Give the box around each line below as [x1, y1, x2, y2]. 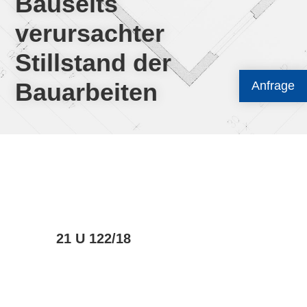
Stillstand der [15, 49, 172, 77]
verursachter [15, 19, 165, 47]
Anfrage [251, 79, 295, 93]
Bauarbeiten [15, 78, 158, 106]
